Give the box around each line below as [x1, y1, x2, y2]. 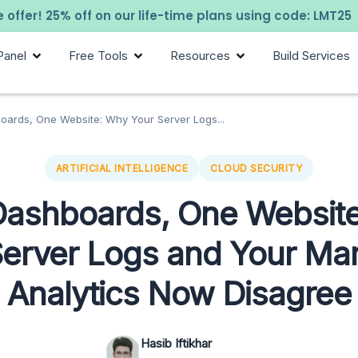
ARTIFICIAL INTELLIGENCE [55, 162, 189, 175]
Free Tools [69, 48, 129, 63]
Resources [170, 48, 231, 63]
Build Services [272, 48, 351, 63]
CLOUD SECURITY [210, 162, 303, 175]
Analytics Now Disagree [6, 274, 352, 314]
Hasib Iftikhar [141, 336, 212, 352]
